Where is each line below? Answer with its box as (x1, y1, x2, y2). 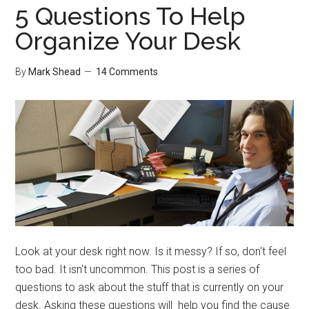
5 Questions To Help (15, 1, 246, 30)
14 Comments (96, 66, 159, 77)
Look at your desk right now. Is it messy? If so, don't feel (15, 245, 287, 259)
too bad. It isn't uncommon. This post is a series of (15, 263, 260, 277)
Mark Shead (28, 66, 81, 77)
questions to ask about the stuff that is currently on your (15, 281, 284, 295)
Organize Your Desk (15, 26, 241, 55)
